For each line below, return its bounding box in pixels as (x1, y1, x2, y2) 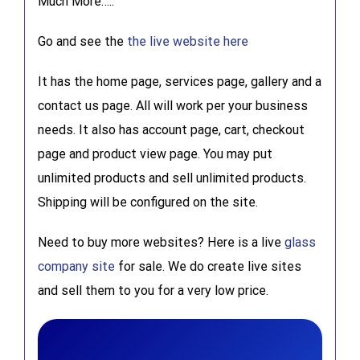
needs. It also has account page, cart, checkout (37, 121, 305, 137)
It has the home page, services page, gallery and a (37, 73, 321, 89)
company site (37, 258, 115, 274)
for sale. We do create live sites (114, 258, 301, 274)
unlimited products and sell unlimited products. (37, 170, 306, 186)
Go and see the (37, 33, 127, 49)
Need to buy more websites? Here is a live (37, 234, 284, 250)
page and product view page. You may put (37, 145, 272, 162)
